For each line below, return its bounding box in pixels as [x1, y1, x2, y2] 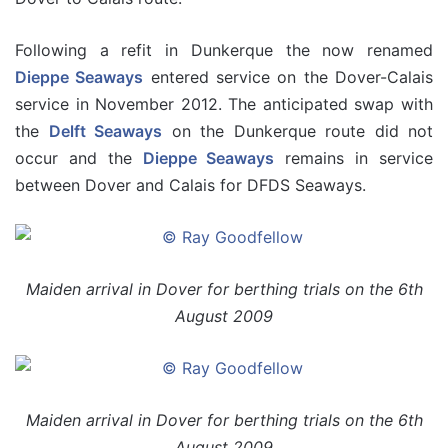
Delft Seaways [48, 120, 162, 141]
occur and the [15, 147, 143, 168]
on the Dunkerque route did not [162, 120, 433, 141]
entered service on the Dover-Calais [143, 66, 434, 87]
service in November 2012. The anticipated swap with [15, 93, 433, 114]
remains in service [274, 147, 434, 168]
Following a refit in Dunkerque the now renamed [15, 39, 433, 60]
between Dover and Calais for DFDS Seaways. [15, 174, 366, 195]
